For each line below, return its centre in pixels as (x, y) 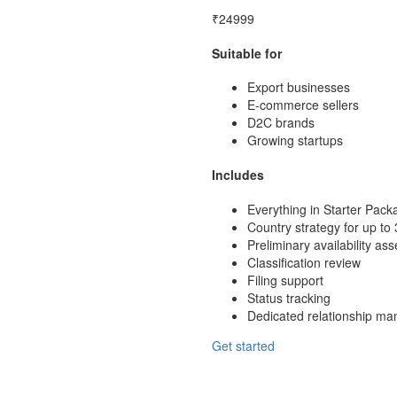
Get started (243, 345)
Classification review (304, 262)
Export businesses (299, 87)
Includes (238, 175)
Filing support (285, 280)
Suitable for (247, 53)
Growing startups (295, 140)
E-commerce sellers (303, 105)
